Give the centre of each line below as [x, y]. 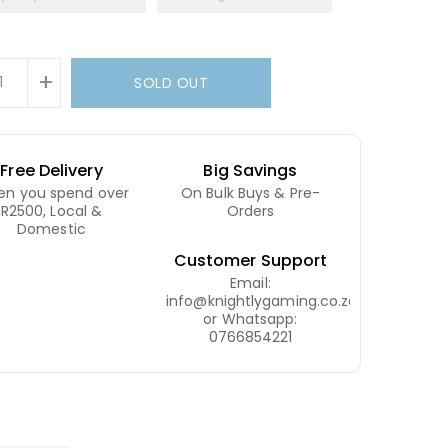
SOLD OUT [171, 82]
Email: [250, 282]
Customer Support [250, 260]
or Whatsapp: [250, 318]
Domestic [51, 228]
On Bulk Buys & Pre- [250, 192]
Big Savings [250, 170]
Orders [250, 210]
